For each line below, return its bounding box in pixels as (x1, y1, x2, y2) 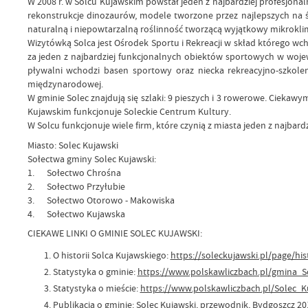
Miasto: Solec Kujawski (27, 139, 118, 151)
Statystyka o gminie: (52, 265, 137, 278)
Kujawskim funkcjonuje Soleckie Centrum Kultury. (27, 106, 231, 118)
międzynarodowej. (27, 78, 103, 91)
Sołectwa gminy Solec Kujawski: (27, 153, 156, 165)
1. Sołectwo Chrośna (27, 166, 121, 179)
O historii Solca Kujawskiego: (52, 249, 170, 261)
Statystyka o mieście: (52, 282, 140, 294)
